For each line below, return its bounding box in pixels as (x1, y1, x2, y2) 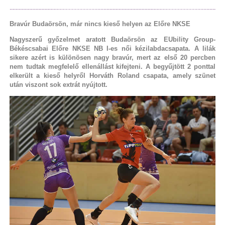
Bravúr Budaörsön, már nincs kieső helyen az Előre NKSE (9, 20, 192, 28)
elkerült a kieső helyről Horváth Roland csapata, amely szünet (9, 71, 216, 79)
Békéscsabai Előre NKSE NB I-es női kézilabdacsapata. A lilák (9, 44, 216, 52)
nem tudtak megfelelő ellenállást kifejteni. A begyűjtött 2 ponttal (9, 62, 216, 70)
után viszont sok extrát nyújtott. (9, 80, 107, 88)
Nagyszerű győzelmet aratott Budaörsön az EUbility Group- (9, 35, 216, 43)
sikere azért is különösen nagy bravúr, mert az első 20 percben (9, 53, 216, 61)
